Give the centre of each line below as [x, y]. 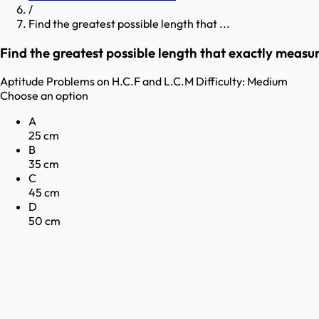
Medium [267, 82]
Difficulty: [220, 82]
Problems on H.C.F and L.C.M [120, 82]
